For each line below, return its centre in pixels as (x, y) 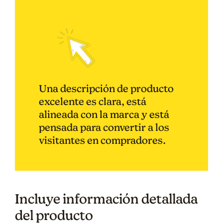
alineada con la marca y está (104, 114)
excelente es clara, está (93, 102)
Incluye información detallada (106, 199)
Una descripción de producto (106, 89)
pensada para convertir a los (104, 127)
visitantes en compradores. (102, 140)
